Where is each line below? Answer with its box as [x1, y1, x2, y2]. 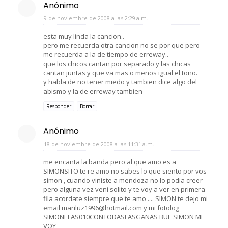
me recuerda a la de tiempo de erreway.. [43, 49, 168, 59]
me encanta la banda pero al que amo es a [43, 157, 176, 166]
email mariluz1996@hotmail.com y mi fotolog [43, 203, 179, 212]
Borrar [80, 102, 94, 110]
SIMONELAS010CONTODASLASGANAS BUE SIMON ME [43, 212, 205, 221]
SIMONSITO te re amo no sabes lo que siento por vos [43, 166, 207, 176]
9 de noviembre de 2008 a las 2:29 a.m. [44, 14, 148, 22]
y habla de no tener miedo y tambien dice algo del [43, 77, 197, 87]
